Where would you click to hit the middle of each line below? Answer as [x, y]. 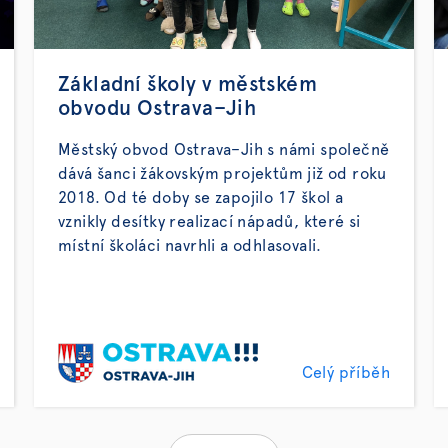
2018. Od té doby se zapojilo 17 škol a [201, 198]
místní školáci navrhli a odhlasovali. [190, 246]
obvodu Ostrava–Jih [157, 108]
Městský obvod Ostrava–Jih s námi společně [224, 150]
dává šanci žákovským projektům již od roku [222, 174]
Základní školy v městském [187, 84]
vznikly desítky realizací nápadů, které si [209, 222]
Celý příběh [345, 373]
